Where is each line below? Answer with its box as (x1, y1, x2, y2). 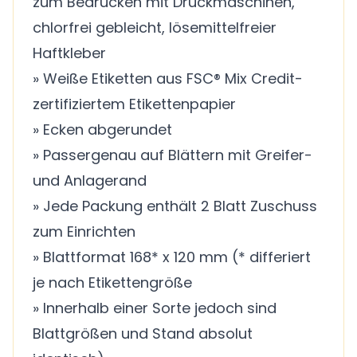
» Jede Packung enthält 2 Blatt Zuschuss (33, 196, 317, 216)
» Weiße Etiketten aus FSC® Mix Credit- (33, 69, 303, 88)
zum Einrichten (33, 222, 135, 241)
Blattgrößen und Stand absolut (33, 324, 253, 343)
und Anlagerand (33, 171, 147, 190)
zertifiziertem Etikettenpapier (33, 94, 236, 114)
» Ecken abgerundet (33, 120, 172, 139)
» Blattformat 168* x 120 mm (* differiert (33, 247, 311, 267)
